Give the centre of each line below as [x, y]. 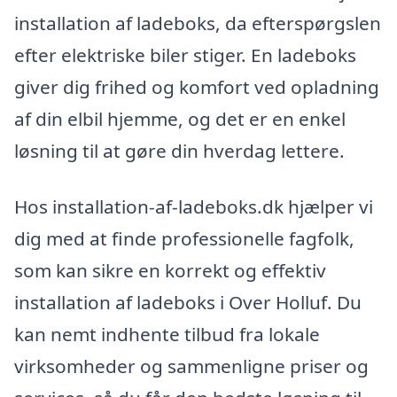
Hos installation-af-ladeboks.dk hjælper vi [194, 207]
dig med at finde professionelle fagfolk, [184, 239]
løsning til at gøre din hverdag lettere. [179, 150]
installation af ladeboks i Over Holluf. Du [188, 303]
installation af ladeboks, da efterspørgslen [198, 23]
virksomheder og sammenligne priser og [191, 366]
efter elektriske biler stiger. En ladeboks [185, 54]
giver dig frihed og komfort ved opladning [197, 86]
